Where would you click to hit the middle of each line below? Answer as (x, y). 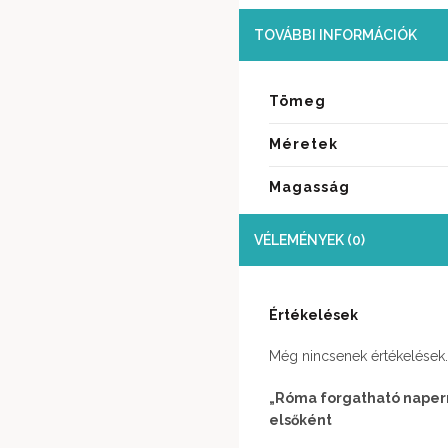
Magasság (309, 186)
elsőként (300, 419)
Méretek (303, 143)
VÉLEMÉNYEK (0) (309, 239)
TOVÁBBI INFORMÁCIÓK (335, 34)
